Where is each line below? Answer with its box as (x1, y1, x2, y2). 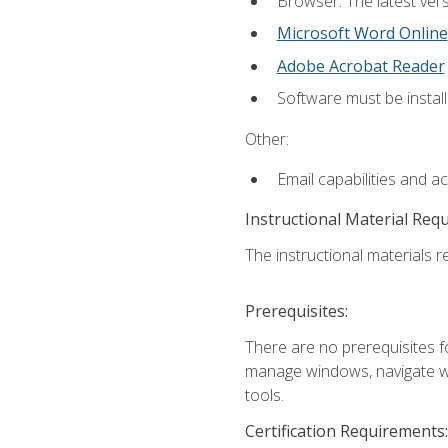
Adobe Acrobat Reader (276, 54, 445, 77)
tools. (244, 384, 284, 407)
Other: (244, 127, 289, 150)
